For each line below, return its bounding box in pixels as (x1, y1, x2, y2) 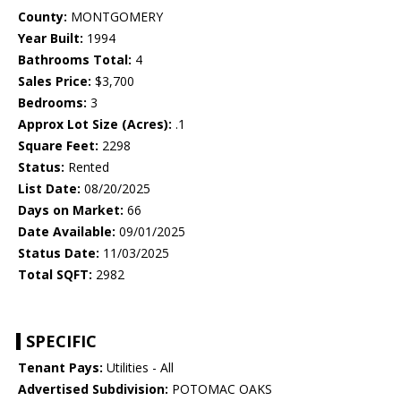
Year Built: (18, 30, 83, 47)
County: (18, 8, 67, 26)
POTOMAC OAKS (168, 380, 272, 398)
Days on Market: (18, 201, 124, 219)
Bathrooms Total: (18, 51, 132, 69)
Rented (64, 158, 109, 176)
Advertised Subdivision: (18, 380, 168, 398)
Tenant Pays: (18, 359, 103, 377)
